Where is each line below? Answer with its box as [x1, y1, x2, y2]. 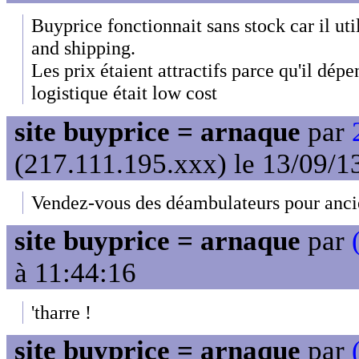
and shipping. [31, 37, 135, 59]
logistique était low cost [31, 82, 217, 104]
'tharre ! [31, 301, 91, 323]
